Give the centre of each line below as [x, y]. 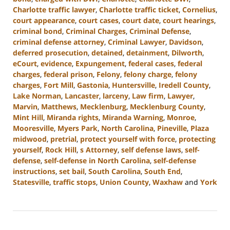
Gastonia [93, 85]
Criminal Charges [96, 31]
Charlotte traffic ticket [139, 9]
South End [162, 171]
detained [107, 52]
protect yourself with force [128, 139]
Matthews [59, 106]
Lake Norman [37, 95]
